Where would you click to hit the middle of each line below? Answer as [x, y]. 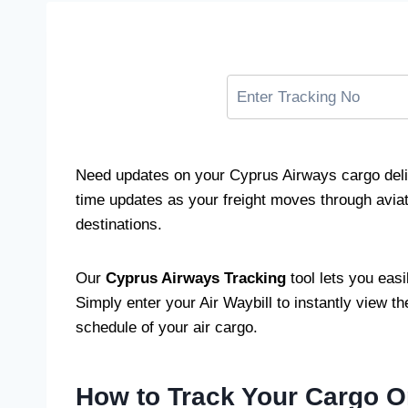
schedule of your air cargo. [167, 327]
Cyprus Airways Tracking [196, 278]
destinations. [119, 224]
